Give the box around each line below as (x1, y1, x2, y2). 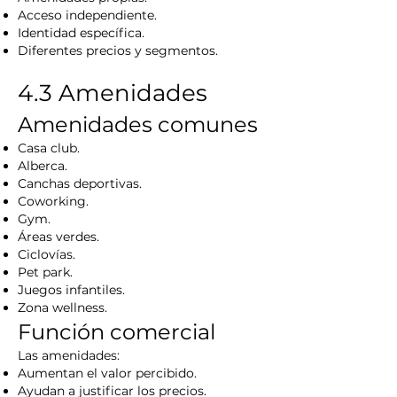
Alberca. (18, 158, 67, 174)
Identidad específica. (18, 25, 144, 41)
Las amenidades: (18, 347, 120, 363)
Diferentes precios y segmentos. (18, 43, 218, 58)
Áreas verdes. (18, 229, 99, 245)
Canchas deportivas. (18, 175, 142, 191)
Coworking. (18, 193, 89, 209)
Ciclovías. (18, 246, 75, 262)
